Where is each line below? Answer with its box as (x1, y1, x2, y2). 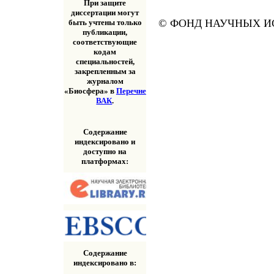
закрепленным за (74, 67, 136, 76)
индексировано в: (73, 257, 137, 267)
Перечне (116, 86, 146, 96)
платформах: (81, 156, 129, 166)
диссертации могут (71, 8, 139, 18)
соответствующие (73, 37, 138, 47)
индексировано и (75, 136, 136, 146)
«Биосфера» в (64, 86, 116, 96)
